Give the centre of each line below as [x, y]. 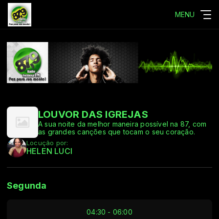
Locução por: [47, 143]
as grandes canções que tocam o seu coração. [117, 132]
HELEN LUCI [50, 151]
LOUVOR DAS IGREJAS [93, 114]
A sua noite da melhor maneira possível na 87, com [122, 124]
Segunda [27, 186]
